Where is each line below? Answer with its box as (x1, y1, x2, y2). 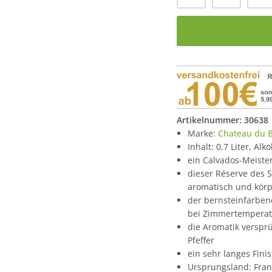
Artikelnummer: (177, 114, 244, 126)
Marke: (188, 127, 218, 140)
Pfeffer (188, 234, 214, 246)
